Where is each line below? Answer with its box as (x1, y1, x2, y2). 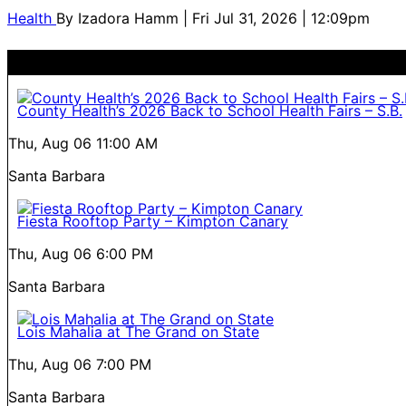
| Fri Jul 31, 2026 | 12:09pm (183, 8, 370, 27)
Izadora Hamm (78, 8, 183, 27)
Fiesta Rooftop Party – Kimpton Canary (17, 211, 288, 230)
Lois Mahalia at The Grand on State (17, 322, 259, 341)
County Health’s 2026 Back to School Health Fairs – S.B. (17, 101, 402, 120)
